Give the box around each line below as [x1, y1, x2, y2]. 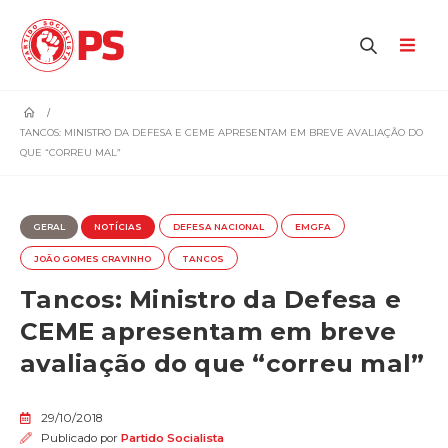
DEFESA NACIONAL [172, 221, 264, 232]
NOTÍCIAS [94, 221, 143, 232]
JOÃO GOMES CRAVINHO [34, 253, 151, 264]
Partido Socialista [120, 430, 224, 445]
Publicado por [37, 430, 121, 445]
